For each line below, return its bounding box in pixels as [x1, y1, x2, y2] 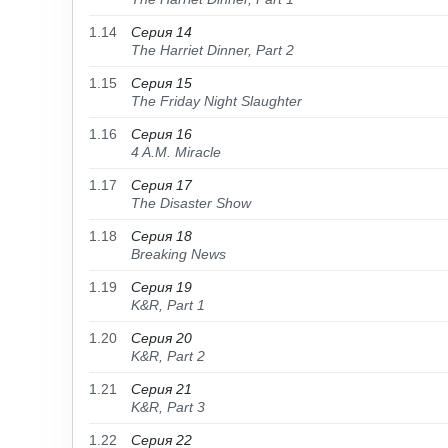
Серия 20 [131, 330, 192, 346]
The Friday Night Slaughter [131, 93, 302, 109]
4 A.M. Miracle [131, 144, 221, 160]
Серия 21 [131, 381, 192, 397]
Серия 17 [131, 177, 192, 193]
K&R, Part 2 [131, 348, 205, 364]
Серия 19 [131, 279, 192, 295]
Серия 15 [131, 75, 192, 91]
